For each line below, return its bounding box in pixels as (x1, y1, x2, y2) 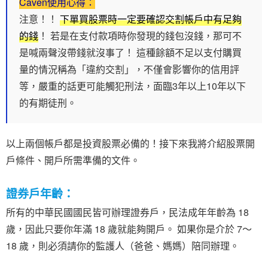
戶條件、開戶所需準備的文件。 (6, 153, 140, 167)
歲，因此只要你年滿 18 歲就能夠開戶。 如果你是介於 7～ (6, 222, 252, 236)
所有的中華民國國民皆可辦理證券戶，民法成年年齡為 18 (6, 205, 249, 220)
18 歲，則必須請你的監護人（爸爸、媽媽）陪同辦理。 (6, 239, 239, 253)
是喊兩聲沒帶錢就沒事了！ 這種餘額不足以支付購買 (19, 45, 242, 60)
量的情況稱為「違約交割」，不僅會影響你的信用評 (19, 62, 239, 77)
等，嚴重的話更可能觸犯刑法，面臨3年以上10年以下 (19, 79, 246, 93)
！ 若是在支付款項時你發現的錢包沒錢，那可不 (38, 29, 242, 43)
